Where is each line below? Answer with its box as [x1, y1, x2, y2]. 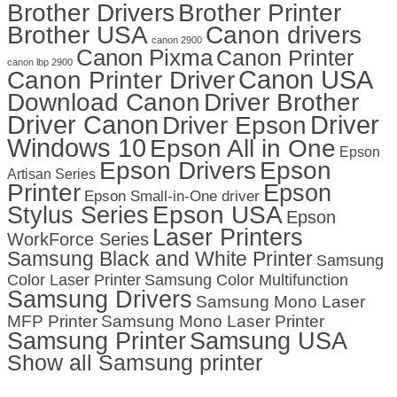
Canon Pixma [76, 45, 213, 71]
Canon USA [238, 65, 373, 95]
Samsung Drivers [7, 285, 192, 314]
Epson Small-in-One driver [84, 188, 260, 206]
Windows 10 [7, 134, 146, 163]
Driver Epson [162, 112, 307, 140]
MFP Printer [7, 312, 97, 331]
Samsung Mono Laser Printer [101, 312, 324, 331]
